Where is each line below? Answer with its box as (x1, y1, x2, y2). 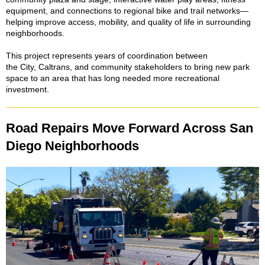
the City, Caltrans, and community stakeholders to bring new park (6, 62, 250, 72)
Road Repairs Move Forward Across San (6, 121, 253, 135)
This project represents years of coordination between (6, 51, 208, 60)
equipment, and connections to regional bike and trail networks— (6, 6, 248, 15)
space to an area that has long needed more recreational (6, 73, 219, 83)
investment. (6, 85, 51, 94)
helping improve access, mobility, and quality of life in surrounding (6, 17, 251, 27)
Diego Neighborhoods (6, 138, 139, 153)
